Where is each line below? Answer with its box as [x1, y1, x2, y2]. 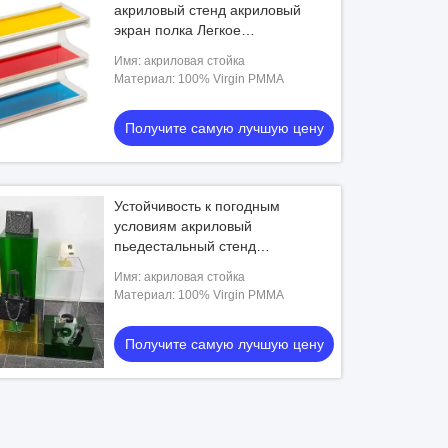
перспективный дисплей [114, 258, 274, 274]
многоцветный [114, 278, 209, 294]
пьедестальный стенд [114, 238, 257, 254]
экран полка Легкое [114, 22, 242, 38]
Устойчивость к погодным [114, 198, 281, 214]
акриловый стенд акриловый [114, 2, 302, 18]
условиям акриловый [114, 218, 253, 234]
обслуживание [114, 42, 209, 58]
